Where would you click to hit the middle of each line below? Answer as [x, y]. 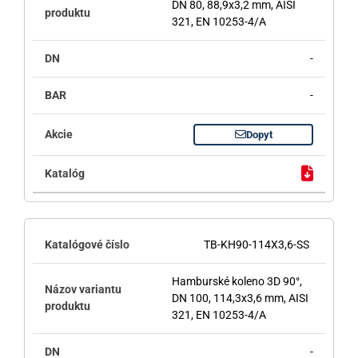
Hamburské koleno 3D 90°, [237, 281]
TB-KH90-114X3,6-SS [257, 244]
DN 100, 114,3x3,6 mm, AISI [240, 298]
